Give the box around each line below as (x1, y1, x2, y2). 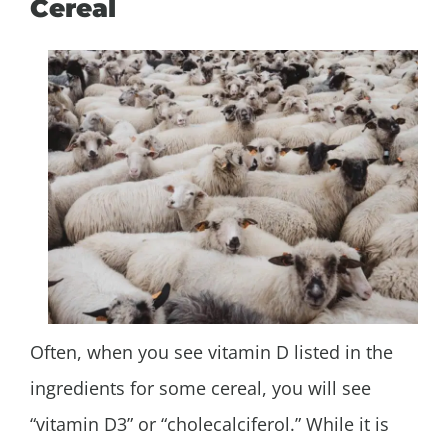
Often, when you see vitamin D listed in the (30, 339, 393, 364)
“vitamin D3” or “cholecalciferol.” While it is (30, 411, 389, 436)
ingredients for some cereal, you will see (30, 375, 371, 400)
